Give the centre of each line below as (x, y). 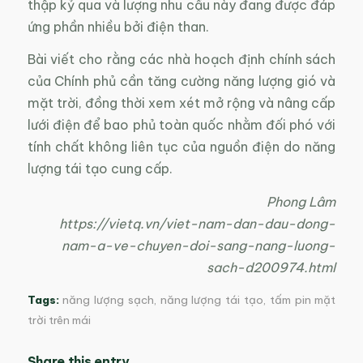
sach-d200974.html (271, 267)
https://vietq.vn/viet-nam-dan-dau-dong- (198, 223)
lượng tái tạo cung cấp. (100, 169)
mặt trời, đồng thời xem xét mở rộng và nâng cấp (181, 103)
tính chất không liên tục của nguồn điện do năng (181, 147)
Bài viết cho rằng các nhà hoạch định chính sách (181, 60)
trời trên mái (59, 320)
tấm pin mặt (303, 300)
